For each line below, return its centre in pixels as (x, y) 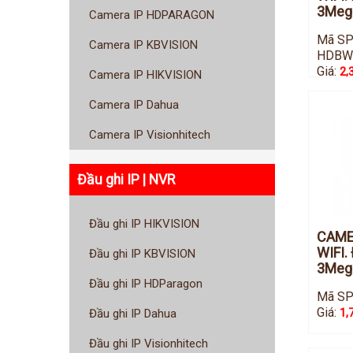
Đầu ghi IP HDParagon (146, 284)
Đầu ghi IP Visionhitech (149, 344)
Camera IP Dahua (134, 105)
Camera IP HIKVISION (145, 75)
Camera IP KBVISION (143, 45)
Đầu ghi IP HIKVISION (144, 224)
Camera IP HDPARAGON (152, 15)
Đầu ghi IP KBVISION (142, 254)
